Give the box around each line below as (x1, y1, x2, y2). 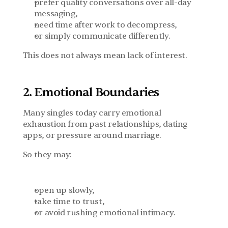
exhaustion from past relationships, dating (22, 119, 188, 129)
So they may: (22, 150, 72, 160)
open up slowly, (34, 185, 95, 195)
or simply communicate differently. (34, 31, 170, 41)
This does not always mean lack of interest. (22, 50, 187, 61)
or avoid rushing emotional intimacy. (34, 208, 176, 218)
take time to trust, (34, 196, 105, 207)
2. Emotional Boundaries (22, 84, 159, 100)
